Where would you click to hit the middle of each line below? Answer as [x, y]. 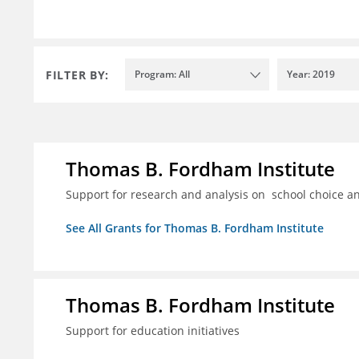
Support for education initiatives [153, 331]
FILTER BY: [77, 75]
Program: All [162, 75]
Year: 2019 [311, 75]
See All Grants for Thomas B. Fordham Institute [195, 228]
